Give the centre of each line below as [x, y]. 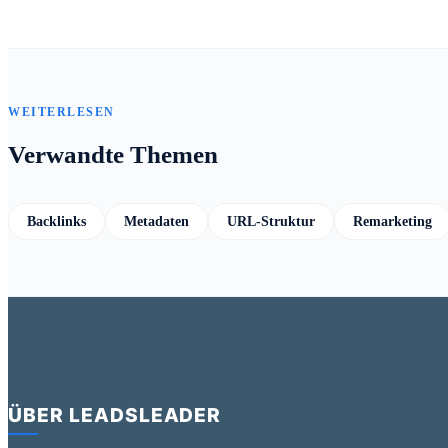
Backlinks [56, 221]
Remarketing [392, 221]
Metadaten [156, 221]
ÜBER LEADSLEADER [115, 414]
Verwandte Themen [113, 155]
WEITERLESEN [61, 112]
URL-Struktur [271, 221]
